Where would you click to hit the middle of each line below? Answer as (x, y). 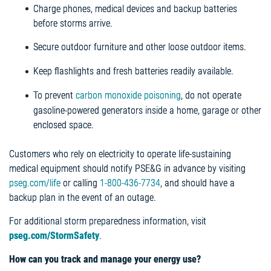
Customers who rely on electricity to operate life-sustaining (120, 154)
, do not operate (211, 95)
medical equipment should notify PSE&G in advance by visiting (127, 168)
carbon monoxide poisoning (128, 95)
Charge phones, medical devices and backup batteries (135, 8)
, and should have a (198, 183)
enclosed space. (65, 125)
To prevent (54, 95)
